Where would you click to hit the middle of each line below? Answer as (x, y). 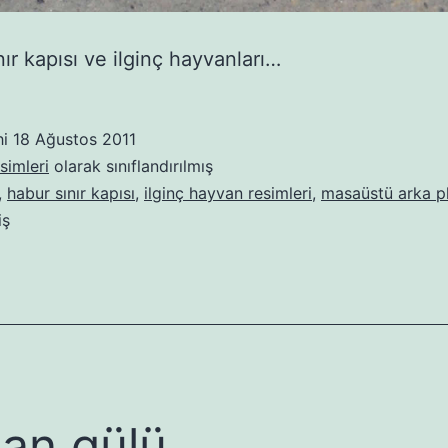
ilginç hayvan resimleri (228, 193)
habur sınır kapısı (71, 193)
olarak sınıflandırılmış (131, 166)
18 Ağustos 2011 (74, 139)
